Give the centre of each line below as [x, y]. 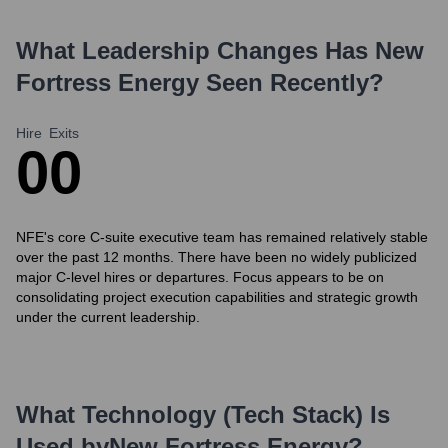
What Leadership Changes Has [195, 50]
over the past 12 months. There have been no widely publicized [216, 257]
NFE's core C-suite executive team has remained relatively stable [222, 237]
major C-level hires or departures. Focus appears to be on [200, 277]
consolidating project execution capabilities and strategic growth [217, 297]
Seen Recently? [291, 82]
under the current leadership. [108, 317]
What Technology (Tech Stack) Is [203, 414]
